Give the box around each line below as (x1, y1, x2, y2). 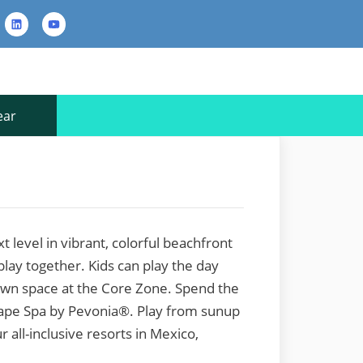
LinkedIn (3, 12, 58, 32)
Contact (79, 28, 128, 48)
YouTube (41, 12, 97, 32)
